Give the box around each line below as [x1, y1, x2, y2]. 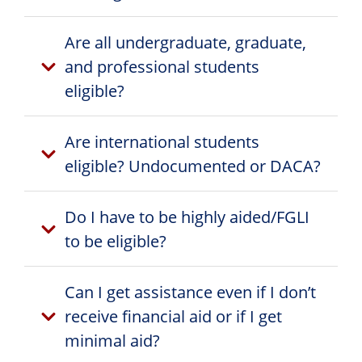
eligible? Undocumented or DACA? [65, 154, 321, 177]
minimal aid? [65, 329, 160, 351]
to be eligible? [65, 229, 166, 252]
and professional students [65, 55, 259, 78]
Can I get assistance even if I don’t [65, 280, 316, 303]
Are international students [65, 130, 259, 153]
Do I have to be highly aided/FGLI [65, 205, 309, 228]
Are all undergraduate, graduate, [65, 31, 306, 53]
